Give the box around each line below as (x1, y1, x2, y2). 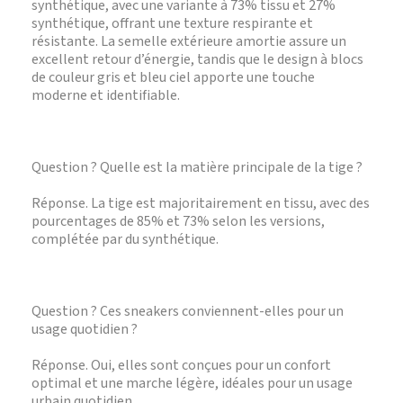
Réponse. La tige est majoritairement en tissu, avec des (31, 193, 370, 213)
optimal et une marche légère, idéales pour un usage (31, 373, 353, 393)
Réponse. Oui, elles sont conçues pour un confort (31, 355, 331, 375)
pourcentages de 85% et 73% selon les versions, (31, 211, 325, 231)
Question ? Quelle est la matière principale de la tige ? (31, 157, 363, 177)
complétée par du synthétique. (31, 229, 219, 249)
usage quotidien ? (31, 319, 138, 339)
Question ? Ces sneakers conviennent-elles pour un (31, 301, 344, 321)
